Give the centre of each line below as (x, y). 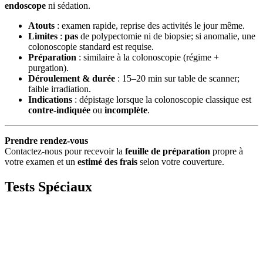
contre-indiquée (59, 110)
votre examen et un (41, 161)
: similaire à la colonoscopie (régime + (148, 57)
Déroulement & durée (72, 78)
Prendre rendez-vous (46, 140)
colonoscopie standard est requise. (91, 46)
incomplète (126, 110)
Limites (43, 36)
